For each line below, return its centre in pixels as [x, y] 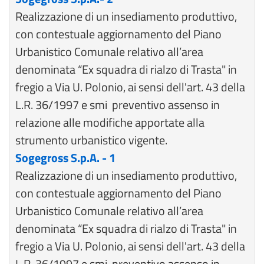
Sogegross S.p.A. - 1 [65, 158]
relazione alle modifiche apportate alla [110, 122]
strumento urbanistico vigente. [91, 140]
